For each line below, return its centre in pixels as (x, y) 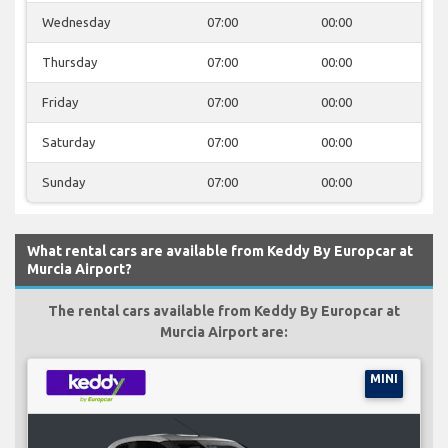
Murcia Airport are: (224, 331)
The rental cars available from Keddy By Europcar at (224, 310)
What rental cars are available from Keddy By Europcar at (220, 250)
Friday (60, 101)
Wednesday (76, 21)
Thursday (69, 61)
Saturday (68, 141)
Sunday (63, 181)
